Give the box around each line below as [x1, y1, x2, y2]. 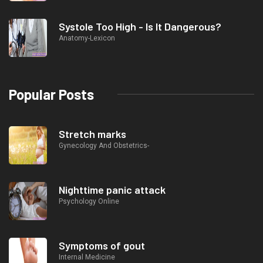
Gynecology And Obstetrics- [59, 141, 149, 150]
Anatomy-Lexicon [59, 33, 115, 42]
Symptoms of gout [59, 238, 145, 252]
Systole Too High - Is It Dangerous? [59, 19, 221, 33]
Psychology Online [59, 197, 119, 205]
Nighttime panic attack [59, 183, 166, 196]
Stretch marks [59, 127, 126, 140]
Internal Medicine [59, 252, 115, 261]
